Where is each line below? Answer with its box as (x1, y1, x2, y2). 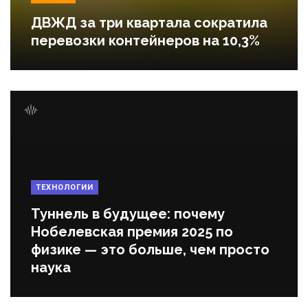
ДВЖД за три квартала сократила (31, 14, 267, 31)
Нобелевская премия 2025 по (31, 223, 233, 240)
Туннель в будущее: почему (31, 205, 225, 222)
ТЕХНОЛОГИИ (36, 182, 93, 192)
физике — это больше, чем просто (31, 241, 269, 258)
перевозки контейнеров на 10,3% (31, 32, 260, 49)
